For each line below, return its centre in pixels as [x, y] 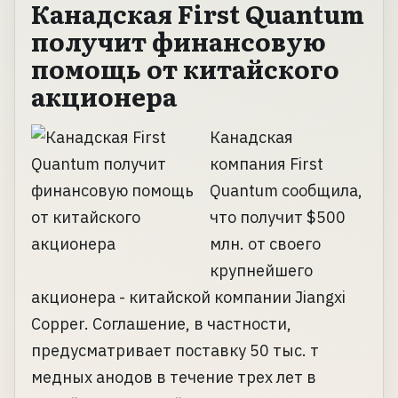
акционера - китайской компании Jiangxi [188, 298]
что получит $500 [278, 218]
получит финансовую [179, 41]
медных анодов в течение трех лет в [174, 378]
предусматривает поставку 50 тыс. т [175, 351]
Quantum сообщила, [286, 191]
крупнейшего [261, 271]
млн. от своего [265, 244]
